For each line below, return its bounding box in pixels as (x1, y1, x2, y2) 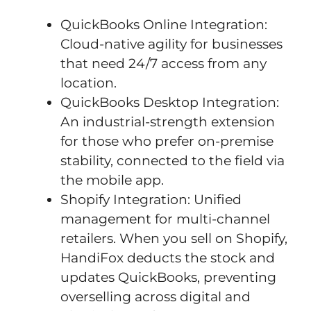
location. (60, 74, 117, 91)
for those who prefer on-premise (60, 133, 274, 149)
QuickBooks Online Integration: (60, 16, 267, 33)
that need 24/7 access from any (60, 55, 267, 72)
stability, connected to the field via (60, 152, 285, 169)
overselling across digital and (60, 288, 251, 305)
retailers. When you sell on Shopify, (60, 230, 287, 246)
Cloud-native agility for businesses (60, 35, 283, 52)
